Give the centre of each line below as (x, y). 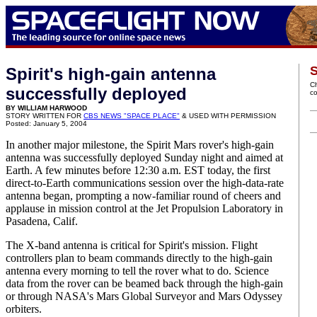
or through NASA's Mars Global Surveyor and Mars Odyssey (144, 296)
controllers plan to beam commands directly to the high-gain (139, 258)
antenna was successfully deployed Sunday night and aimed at (144, 157)
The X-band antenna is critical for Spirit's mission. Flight (132, 245)
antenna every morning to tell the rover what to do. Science (137, 271)
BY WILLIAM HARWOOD (46, 108)
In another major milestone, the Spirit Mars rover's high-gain (140, 145)
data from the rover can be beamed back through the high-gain (144, 283)
